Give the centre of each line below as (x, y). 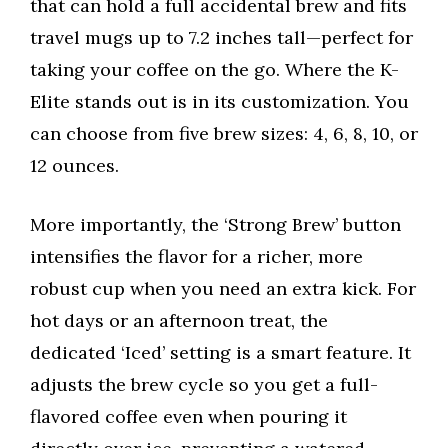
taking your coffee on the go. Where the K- (214, 70)
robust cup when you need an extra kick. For (223, 289)
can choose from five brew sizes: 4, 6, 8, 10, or (224, 134)
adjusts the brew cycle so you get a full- (204, 385)
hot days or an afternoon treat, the (179, 321)
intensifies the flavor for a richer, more (196, 257)
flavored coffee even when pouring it (188, 417)
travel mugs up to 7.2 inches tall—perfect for (221, 38)
